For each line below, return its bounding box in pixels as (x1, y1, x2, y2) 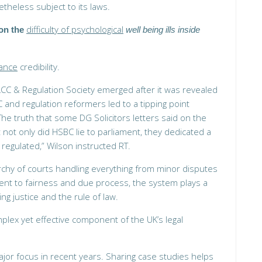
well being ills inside (126, 25, 200, 35)
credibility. (18, 61, 60, 73)
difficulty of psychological (26, 23, 123, 35)
